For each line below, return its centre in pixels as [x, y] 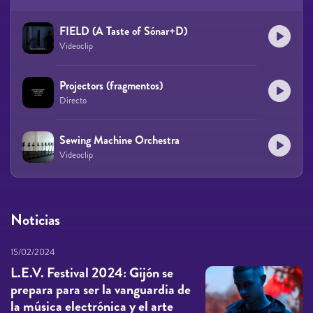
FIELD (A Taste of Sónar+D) [123, 31]
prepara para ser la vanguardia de [101, 289]
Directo [73, 100]
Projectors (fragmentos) [111, 85]
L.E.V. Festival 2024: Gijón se [92, 272]
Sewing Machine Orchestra [119, 140]
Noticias [35, 219]
